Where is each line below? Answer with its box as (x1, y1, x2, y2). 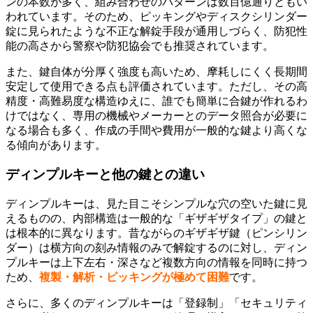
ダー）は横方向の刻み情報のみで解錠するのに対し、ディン (6, 241, 307, 254)
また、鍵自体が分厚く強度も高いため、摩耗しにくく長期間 (6, 65, 307, 78)
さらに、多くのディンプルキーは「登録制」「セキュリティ (6, 296, 307, 309)
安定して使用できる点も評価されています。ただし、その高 (6, 80, 307, 92)
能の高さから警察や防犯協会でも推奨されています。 (6, 39, 274, 52)
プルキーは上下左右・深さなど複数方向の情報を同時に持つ (6, 256, 307, 268)
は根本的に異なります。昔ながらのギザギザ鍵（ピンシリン (6, 226, 307, 239)
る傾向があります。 (6, 138, 106, 151)
